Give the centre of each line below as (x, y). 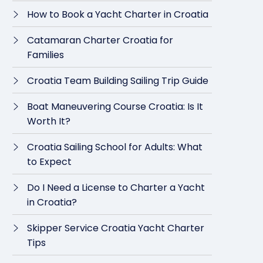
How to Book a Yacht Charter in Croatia (118, 14)
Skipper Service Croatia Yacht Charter (116, 228)
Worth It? (49, 121)
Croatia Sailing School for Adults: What (115, 147)
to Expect (49, 162)
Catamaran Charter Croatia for (100, 40)
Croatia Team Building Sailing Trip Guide (118, 81)
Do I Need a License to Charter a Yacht (116, 188)
